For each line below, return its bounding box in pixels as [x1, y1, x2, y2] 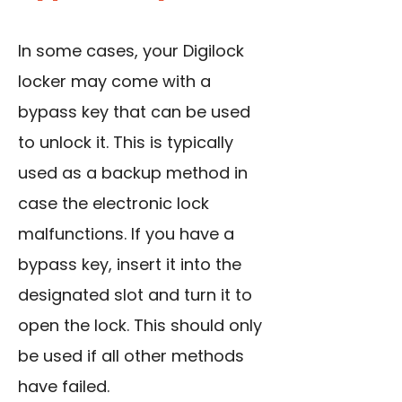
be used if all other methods [18, 345, 244, 368]
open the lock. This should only [18, 314, 262, 337]
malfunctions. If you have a [18, 223, 234, 246]
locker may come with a [18, 70, 211, 93]
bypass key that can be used [18, 100, 250, 124]
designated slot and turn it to [18, 284, 252, 307]
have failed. [18, 375, 109, 398]
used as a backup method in [18, 162, 248, 185]
